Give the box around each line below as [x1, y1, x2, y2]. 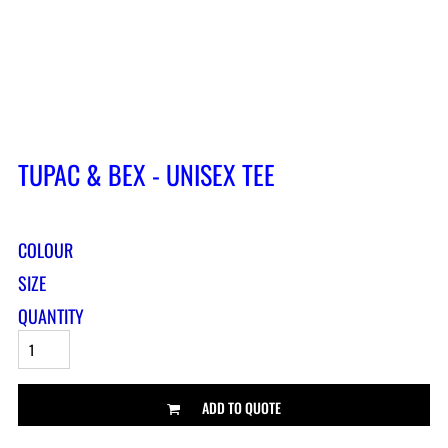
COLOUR [18, 237, 73, 264]
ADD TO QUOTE [202, 396, 281, 418]
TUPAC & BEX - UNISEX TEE [18, 155, 275, 195]
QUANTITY [18, 303, 84, 330]
